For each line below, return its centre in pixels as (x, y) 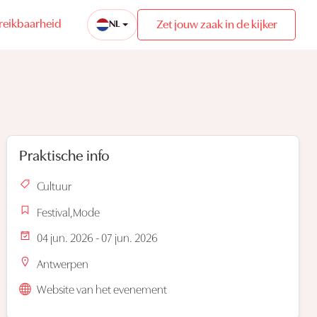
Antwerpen (63, 265)
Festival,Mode (68, 213)
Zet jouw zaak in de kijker (217, 25)
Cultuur (54, 187)
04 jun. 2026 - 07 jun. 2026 (97, 239)
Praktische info (64, 157)
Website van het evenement (102, 290)
